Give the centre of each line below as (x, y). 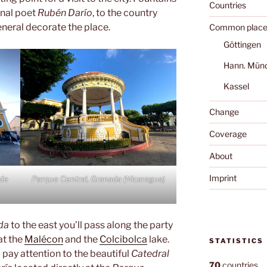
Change (224, 111)
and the (81, 240)
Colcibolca (123, 240)
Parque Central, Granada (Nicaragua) (99, 179)
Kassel (236, 86)
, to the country (125, 13)
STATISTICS (236, 241)
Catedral (150, 254)
